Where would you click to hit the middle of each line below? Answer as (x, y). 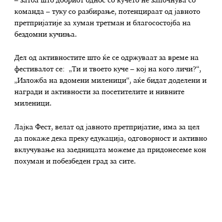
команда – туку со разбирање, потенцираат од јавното (108, 12)
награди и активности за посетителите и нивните (100, 92)
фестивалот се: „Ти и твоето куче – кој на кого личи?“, (108, 70)
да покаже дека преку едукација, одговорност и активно (111, 139)
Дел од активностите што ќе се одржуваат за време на (107, 58)
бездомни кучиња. (46, 34)
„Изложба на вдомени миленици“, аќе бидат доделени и (111, 81)
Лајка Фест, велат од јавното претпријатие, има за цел (107, 128)
